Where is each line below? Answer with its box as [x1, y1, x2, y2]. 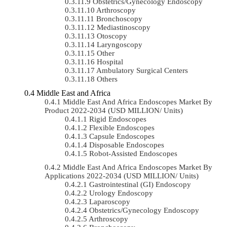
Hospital [97, 57, 123, 66]
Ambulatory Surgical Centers [96, 66, 188, 74]
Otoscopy [97, 31, 127, 40]
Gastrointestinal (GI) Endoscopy [89, 180, 191, 188]
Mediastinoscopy [97, 23, 150, 31]
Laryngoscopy [97, 40, 142, 49]
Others [97, 74, 118, 83]
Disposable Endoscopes [89, 140, 164, 149]
